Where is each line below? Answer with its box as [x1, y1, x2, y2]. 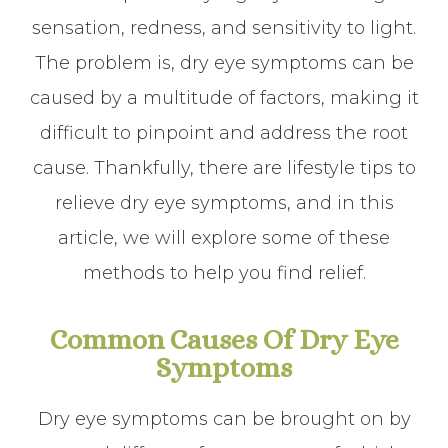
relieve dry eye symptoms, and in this [54, 192, 394, 214]
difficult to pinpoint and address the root [40, 122, 408, 144]
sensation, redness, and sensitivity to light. [32, 17, 416, 39]
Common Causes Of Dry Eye [49, 323, 399, 356]
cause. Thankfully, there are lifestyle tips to [32, 157, 416, 179]
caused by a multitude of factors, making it [29, 87, 419, 109]
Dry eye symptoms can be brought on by [37, 408, 411, 430]
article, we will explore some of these [58, 227, 390, 249]
